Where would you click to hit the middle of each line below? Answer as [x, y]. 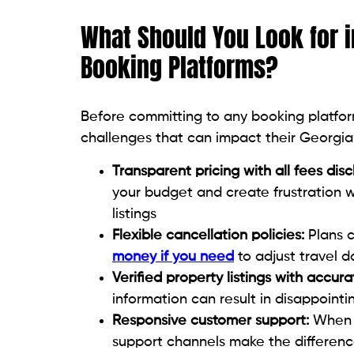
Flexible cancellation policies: [208, 235]
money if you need [173, 256]
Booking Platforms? [179, 68]
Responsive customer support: [211, 320]
